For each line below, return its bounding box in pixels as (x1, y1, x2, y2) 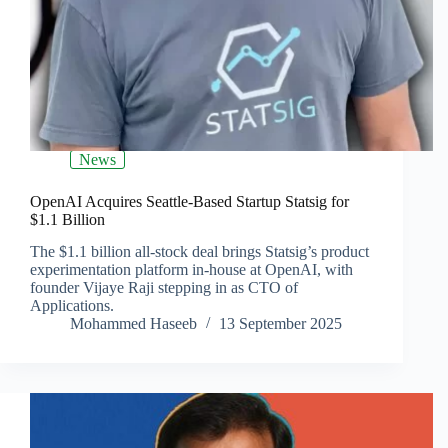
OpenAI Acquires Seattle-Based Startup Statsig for (30, 192, 349, 210)
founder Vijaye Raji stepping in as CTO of (30, 279, 298, 297)
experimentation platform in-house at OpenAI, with (30, 261, 353, 279)
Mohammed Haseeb (70, 315, 197, 333)
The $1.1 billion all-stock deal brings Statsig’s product (30, 243, 369, 261)
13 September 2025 (219, 315, 342, 333)
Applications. (30, 297, 114, 315)
